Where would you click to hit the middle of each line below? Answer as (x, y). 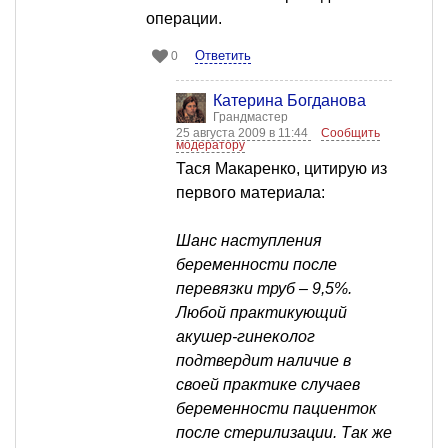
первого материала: (250, 193)
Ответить (223, 56)
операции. (184, 19)
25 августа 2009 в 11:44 (243, 133)
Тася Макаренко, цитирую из (281, 169)
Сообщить (350, 133)
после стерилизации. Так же (284, 433)
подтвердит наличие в (263, 361)
